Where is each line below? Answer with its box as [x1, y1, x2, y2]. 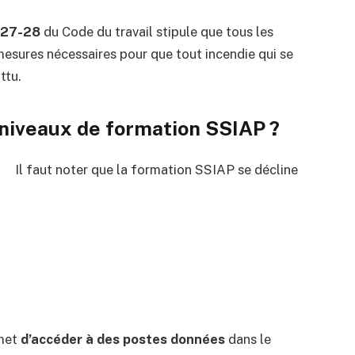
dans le [224, 330, 271, 347]
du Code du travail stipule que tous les [40, 24, 273, 40]
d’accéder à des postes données [20, 330, 225, 347]
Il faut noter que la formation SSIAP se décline [14, 161, 298, 177]
